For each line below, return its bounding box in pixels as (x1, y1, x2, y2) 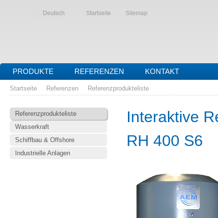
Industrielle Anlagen (15, 149, 70, 157)
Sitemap (126, 10, 147, 17)
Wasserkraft (15, 123, 49, 130)
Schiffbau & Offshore (15, 136, 74, 144)
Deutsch (43, 10, 65, 17)
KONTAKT (145, 67, 179, 75)
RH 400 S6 (127, 132, 203, 149)
